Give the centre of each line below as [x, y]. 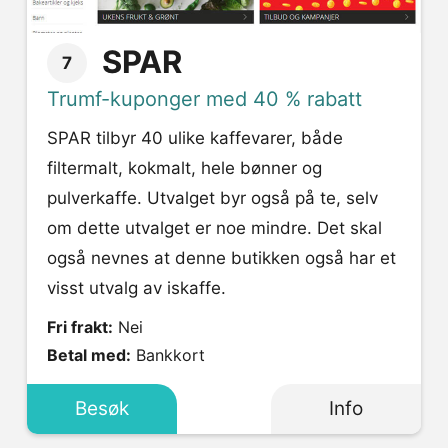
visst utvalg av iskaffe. [136, 288]
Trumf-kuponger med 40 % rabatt [204, 99]
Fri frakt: [80, 327]
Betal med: [89, 355]
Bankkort [170, 355]
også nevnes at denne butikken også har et [221, 258]
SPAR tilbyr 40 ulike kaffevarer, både [195, 138]
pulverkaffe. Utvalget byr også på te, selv [212, 198]
